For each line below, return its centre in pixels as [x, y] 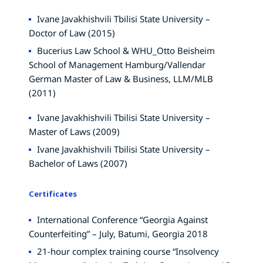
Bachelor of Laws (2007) [78, 163]
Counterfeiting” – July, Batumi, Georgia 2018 [118, 233]
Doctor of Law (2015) [72, 33]
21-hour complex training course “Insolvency [128, 251]
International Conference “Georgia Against [122, 219]
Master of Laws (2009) [74, 131]
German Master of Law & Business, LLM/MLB [121, 78]
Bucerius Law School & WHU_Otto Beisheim [126, 50]
